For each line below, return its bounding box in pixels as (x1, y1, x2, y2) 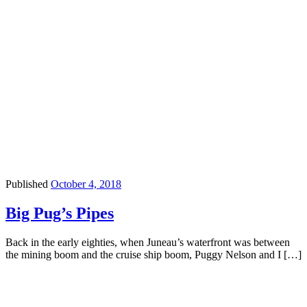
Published (5, 178, 51, 191)
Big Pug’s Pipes (5, 204, 114, 223)
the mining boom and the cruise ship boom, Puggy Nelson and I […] (5, 249, 302, 261)
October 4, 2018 (51, 178, 121, 191)
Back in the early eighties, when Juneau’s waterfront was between (5, 236, 290, 249)
